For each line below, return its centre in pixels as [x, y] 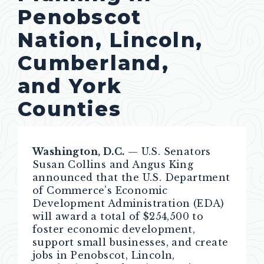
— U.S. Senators [168, 151]
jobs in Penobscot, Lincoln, [104, 255]
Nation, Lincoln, [110, 39]
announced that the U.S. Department [131, 177]
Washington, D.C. [79, 151]
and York [70, 85]
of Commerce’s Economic [100, 190]
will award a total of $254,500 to [118, 216]
